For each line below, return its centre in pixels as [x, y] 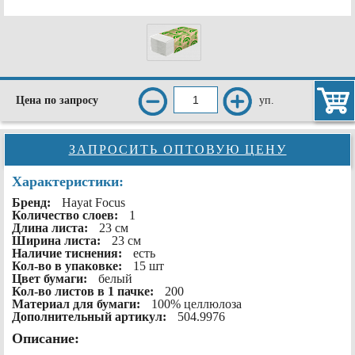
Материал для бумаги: [78, 304]
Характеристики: [68, 182]
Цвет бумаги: [51, 279]
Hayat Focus [94, 203]
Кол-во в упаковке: [69, 266]
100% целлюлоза [197, 304]
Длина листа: [52, 228]
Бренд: [33, 203]
